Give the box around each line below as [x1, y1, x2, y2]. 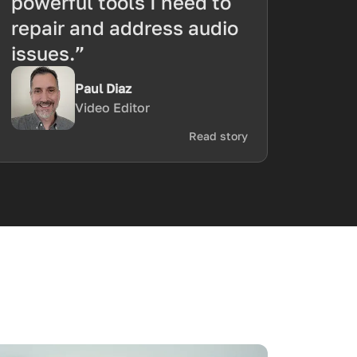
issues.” [11, 41, 85, 65]
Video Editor [75, 100, 151, 116]
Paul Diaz [75, 80, 132, 96]
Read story [188, 129, 248, 143]
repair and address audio [11, 16, 239, 39]
